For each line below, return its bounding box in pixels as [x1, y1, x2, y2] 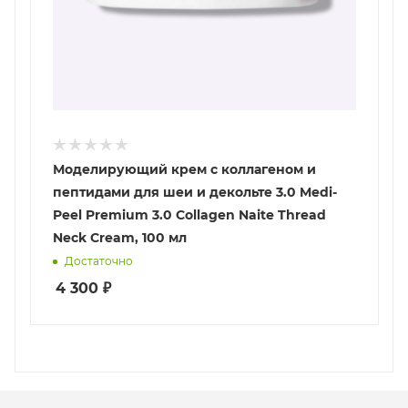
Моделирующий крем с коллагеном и [53, 161, 316, 178]
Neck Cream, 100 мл [53, 229, 187, 247]
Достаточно [65, 254, 133, 269]
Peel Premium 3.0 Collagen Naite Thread [53, 207, 326, 224]
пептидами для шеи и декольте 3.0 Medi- [53, 184, 337, 201]
